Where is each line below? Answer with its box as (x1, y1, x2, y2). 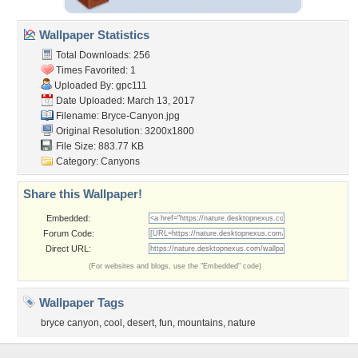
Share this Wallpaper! (23, 187, 142, 201)
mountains (177, 317, 223, 328)
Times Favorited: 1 (54, 65, 136, 76)
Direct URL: (46, 244, 91, 253)
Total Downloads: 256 (54, 50, 150, 61)
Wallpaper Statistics (36, 28, 149, 42)
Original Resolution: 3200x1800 (54, 125, 194, 137)
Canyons (101, 156, 140, 167)
